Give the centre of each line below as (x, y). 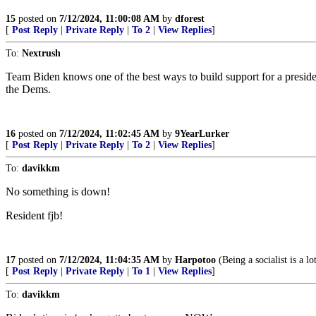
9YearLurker (202, 134)
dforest (190, 19)
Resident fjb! (34, 215)
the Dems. (28, 89)
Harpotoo (195, 260)
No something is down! (58, 192)
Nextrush (41, 53)
